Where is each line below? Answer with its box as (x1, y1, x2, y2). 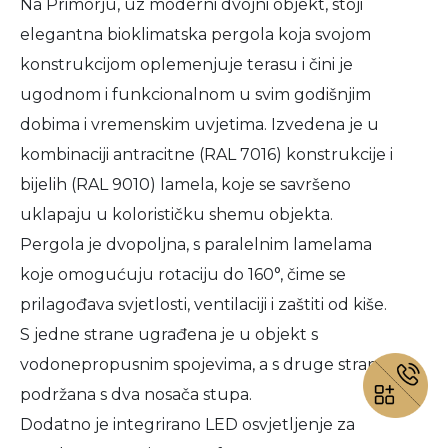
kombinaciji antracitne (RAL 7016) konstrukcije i (20, 145, 393, 164)
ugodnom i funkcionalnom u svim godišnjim (20, 85, 371, 104)
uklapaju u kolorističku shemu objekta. (20, 205, 333, 224)
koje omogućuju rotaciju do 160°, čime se (20, 265, 346, 284)
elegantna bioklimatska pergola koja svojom (20, 25, 371, 44)
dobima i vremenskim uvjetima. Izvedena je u (20, 115, 379, 134)
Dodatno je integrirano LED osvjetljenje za (20, 415, 355, 434)
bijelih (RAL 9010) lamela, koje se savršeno (20, 175, 351, 194)
